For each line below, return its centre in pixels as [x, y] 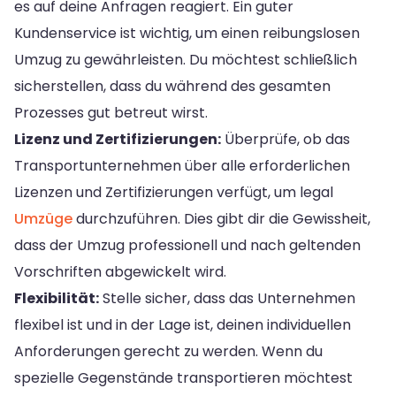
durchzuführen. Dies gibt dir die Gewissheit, [221, 218]
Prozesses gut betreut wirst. [111, 112]
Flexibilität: [57, 298]
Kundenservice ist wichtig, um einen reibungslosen [187, 33]
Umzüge [43, 218]
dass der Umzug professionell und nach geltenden [187, 245]
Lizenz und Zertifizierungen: [118, 139]
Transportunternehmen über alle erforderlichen [182, 165]
